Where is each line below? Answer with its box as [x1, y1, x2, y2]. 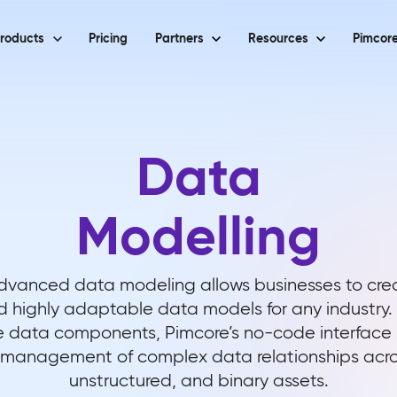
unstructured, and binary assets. [68, 370, 329, 391]
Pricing [89, 30, 128, 47]
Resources [247, 30, 308, 47]
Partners [154, 30, 204, 47]
